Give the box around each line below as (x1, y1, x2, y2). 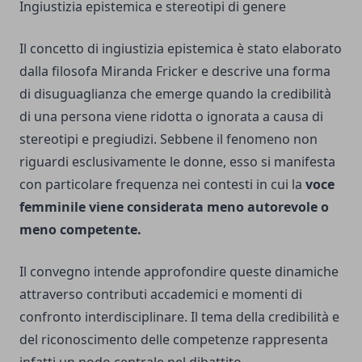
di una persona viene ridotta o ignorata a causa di (19, 107, 323, 126)
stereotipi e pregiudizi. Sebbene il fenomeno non (19, 130, 318, 149)
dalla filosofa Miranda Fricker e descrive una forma (19, 62, 330, 81)
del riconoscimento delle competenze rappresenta (19, 330, 328, 349)
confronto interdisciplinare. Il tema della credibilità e (19, 308, 339, 326)
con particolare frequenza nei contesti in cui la (19, 175, 302, 194)
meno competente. (19, 221, 141, 239)
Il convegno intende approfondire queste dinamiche (19, 263, 339, 281)
